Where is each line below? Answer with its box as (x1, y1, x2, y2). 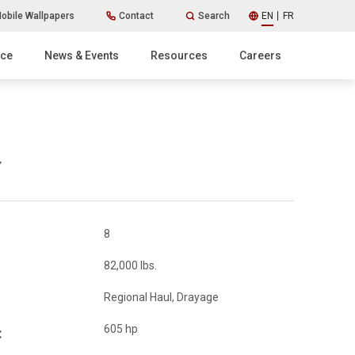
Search (197, 10, 230, 21)
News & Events (44, 49, 119, 62)
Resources (151, 49, 208, 62)
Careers (239, 49, 281, 62)
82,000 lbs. (103, 259, 157, 272)
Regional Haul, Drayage (103, 291, 219, 303)
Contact (118, 10, 154, 21)
